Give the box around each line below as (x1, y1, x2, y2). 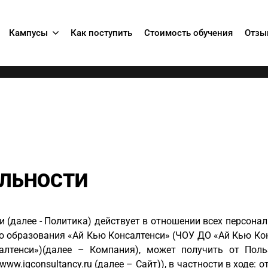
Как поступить (70, 28, 132, 38)
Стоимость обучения (144, 28, 233, 38)
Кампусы (8, 28, 48, 38)
